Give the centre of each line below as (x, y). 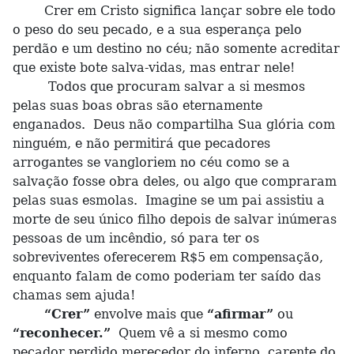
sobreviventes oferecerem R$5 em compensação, (168, 257)
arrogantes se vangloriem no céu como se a (151, 162)
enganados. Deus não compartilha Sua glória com (174, 124)
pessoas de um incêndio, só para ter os (136, 238)
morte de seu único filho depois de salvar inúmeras (175, 219)
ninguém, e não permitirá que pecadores (141, 143)
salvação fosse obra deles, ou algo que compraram (175, 181)
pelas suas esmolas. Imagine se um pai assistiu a (169, 200)
